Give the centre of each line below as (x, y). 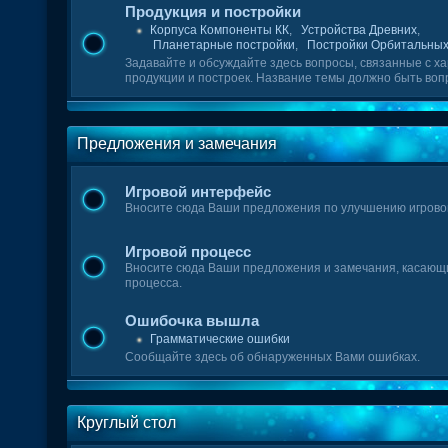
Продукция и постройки (213, 11)
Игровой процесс (188, 251)
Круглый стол (127, 422)
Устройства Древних (359, 30)
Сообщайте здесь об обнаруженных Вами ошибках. (273, 357)
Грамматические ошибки (220, 339)
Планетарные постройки (224, 45)
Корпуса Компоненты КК (220, 30)
